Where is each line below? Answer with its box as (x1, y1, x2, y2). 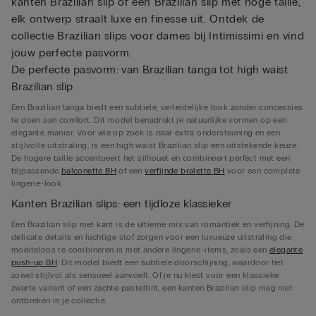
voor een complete (224, 166, 300, 176)
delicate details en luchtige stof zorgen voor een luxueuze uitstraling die (11, 232, 292, 243)
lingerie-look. (11, 178, 63, 189)
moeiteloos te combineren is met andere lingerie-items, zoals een (11, 245, 269, 255)
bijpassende (11, 166, 61, 176)
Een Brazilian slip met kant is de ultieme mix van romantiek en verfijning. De (11, 219, 305, 230)
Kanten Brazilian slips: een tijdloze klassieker (11, 197, 232, 211)
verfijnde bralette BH (145, 166, 225, 176)
